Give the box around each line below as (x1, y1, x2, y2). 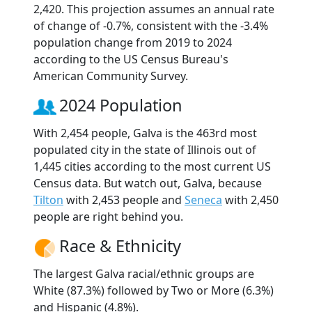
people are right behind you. (33, 208, 183, 224)
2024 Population (59, 93, 182, 116)
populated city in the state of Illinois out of (33, 141, 256, 157)
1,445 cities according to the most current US (33, 158, 271, 174)
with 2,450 (222, 192, 279, 208)
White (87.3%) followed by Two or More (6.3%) (33, 282, 274, 298)
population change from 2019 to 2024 (33, 34, 232, 50)
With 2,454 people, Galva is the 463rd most (33, 125, 257, 141)
